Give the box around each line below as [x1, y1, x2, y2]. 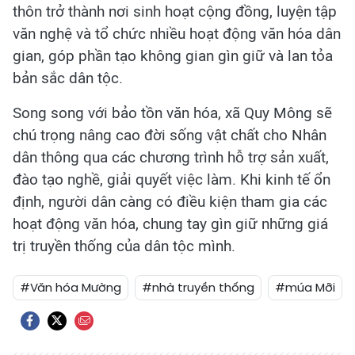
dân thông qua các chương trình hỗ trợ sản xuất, [13, 148, 329, 167]
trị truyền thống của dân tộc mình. [13, 237, 235, 256]
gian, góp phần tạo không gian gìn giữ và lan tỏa [13, 47, 333, 66]
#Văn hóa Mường [20, 279, 121, 296]
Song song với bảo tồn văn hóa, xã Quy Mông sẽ [13, 104, 332, 123]
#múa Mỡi [275, 279, 335, 296]
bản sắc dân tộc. [13, 69, 123, 88]
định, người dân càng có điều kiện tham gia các [13, 193, 327, 212]
